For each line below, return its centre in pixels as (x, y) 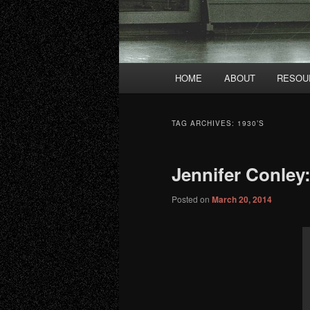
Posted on (192, 199)
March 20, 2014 (242, 200)
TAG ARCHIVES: (204, 124)
